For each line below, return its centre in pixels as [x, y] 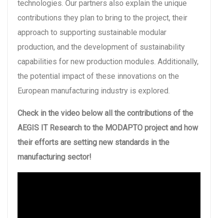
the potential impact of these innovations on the [98, 76]
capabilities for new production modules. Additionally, [108, 61]
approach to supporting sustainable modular [92, 32]
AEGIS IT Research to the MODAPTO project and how [108, 127]
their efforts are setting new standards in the [93, 142]
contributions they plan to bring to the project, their [102, 18]
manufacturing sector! [54, 157]
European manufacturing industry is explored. [94, 91]
